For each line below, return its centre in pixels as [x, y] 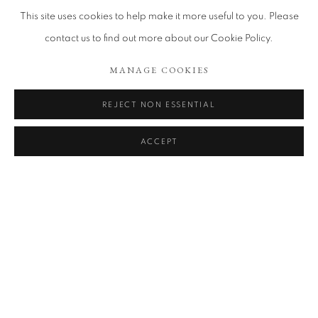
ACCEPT [159, 142]
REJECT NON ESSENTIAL [159, 105]
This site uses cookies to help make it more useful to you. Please [159, 16]
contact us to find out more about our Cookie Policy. [159, 38]
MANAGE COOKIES [159, 70]
